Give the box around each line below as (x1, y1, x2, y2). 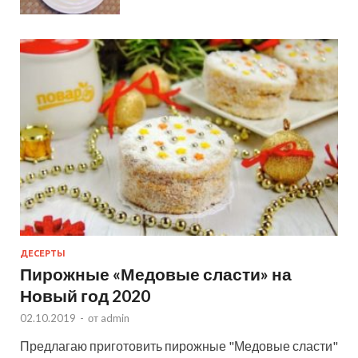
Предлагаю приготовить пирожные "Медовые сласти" (20, 337, 338, 353)
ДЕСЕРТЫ (20, 248, 66, 258)
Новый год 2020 (20, 284, 150, 305)
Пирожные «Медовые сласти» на (20, 263, 292, 284)
